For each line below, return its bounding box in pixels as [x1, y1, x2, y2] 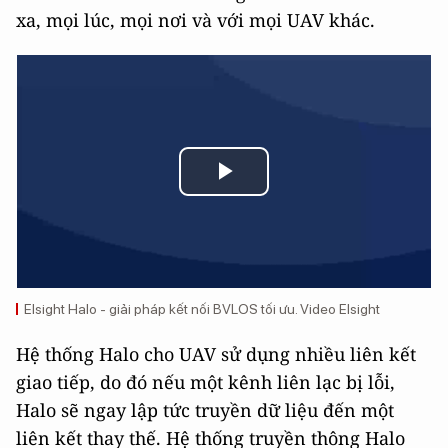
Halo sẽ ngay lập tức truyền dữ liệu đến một [16, 398, 394, 422]
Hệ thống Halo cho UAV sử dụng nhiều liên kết [16, 342, 416, 366]
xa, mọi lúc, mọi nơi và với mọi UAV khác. [16, 8, 375, 32]
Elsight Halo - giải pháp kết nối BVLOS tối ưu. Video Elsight [24, 301, 380, 317]
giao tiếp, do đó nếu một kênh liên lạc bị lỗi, [16, 370, 395, 394]
